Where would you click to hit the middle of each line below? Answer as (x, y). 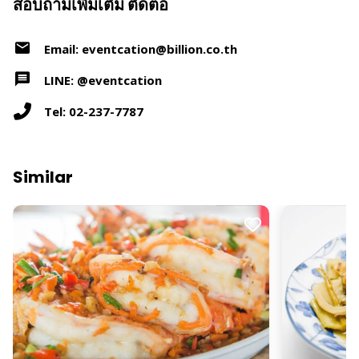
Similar (43, 177)
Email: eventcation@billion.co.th (141, 48)
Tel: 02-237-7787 (94, 111)
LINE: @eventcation (103, 80)
